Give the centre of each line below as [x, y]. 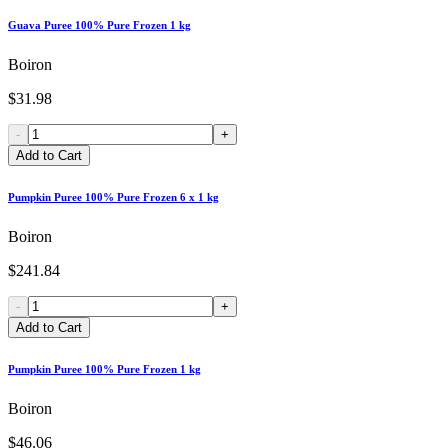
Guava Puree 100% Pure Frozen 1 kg [99, 24]
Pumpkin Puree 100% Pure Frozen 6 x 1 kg [113, 196]
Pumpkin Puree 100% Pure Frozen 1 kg [104, 368]
